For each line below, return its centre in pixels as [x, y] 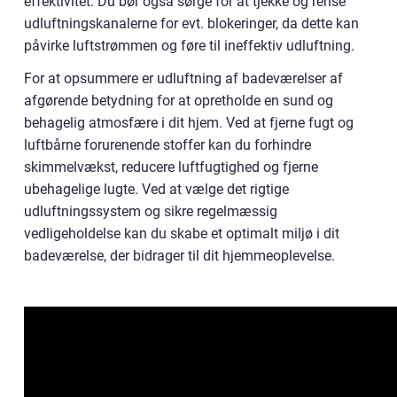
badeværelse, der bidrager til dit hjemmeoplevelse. [179, 256]
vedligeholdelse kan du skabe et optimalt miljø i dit [182, 234]
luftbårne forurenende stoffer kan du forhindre [167, 145]
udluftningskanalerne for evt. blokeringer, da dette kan [191, 24]
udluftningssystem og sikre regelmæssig [151, 212]
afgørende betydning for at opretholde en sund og [179, 101]
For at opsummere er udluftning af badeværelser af [183, 79]
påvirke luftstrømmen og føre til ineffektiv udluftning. [189, 46]
